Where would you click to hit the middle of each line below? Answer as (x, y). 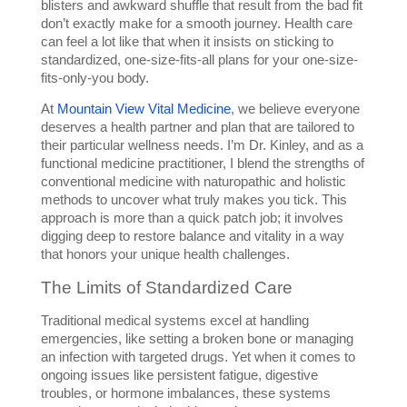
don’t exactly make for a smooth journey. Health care (196, 24)
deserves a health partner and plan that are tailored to (197, 128)
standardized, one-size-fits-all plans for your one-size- (199, 60)
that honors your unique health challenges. (165, 255)
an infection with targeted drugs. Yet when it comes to (198, 357)
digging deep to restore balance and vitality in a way (192, 237)
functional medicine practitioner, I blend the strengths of (202, 164)
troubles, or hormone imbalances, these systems (185, 394)
